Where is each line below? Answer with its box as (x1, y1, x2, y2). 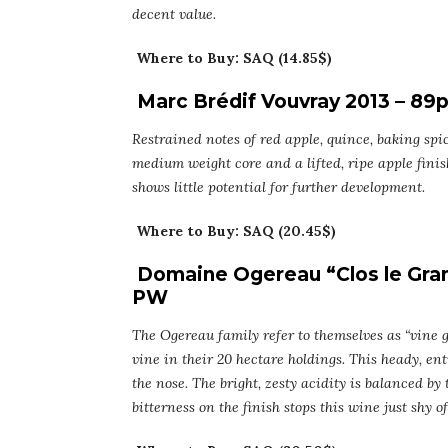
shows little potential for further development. (132, 178, 425, 197)
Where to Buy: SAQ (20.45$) (136, 222, 336, 241)
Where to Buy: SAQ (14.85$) (136, 49, 332, 68)
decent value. (132, 5, 216, 24)
